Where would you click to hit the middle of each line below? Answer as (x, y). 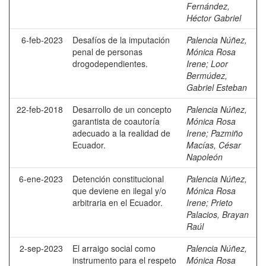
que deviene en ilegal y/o (119, 191)
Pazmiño (227, 133)
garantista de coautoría (116, 121)
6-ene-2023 (41, 179)
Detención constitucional (118, 179)
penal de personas (107, 52)
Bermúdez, (207, 75)
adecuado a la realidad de (121, 133)
